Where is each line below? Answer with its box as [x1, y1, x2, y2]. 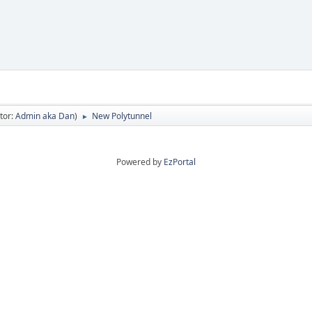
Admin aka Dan [15, 109, 75, 122]
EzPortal [164, 155, 196, 168]
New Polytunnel [92, 109, 152, 122]
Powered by [116, 155, 164, 168]
